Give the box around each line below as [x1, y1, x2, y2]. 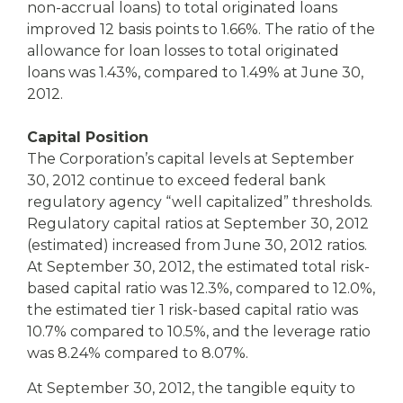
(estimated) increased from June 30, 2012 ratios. [27, 237, 367, 254]
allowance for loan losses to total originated [27, 42, 339, 59]
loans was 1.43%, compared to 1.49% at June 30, [27, 64, 363, 81]
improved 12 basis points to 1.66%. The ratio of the [27, 21, 375, 38]
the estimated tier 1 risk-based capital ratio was [27, 301, 358, 318]
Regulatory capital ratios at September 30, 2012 [27, 215, 369, 232]
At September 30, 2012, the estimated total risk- [27, 258, 370, 275]
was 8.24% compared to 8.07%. [27, 345, 248, 362]
